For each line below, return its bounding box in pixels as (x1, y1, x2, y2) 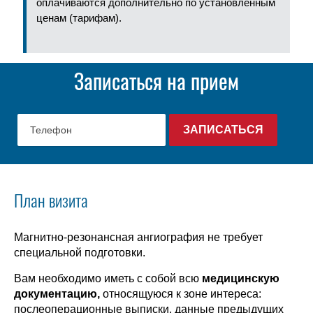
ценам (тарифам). (36, 12, 122, 24)
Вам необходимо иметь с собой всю (14, 272, 202, 284)
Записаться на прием (74, 67, 239, 96)
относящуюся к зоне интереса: (100, 288, 261, 300)
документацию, (14, 288, 100, 300)
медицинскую (202, 272, 279, 284)
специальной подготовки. (14, 247, 145, 259)
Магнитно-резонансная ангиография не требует (14, 231, 263, 243)
